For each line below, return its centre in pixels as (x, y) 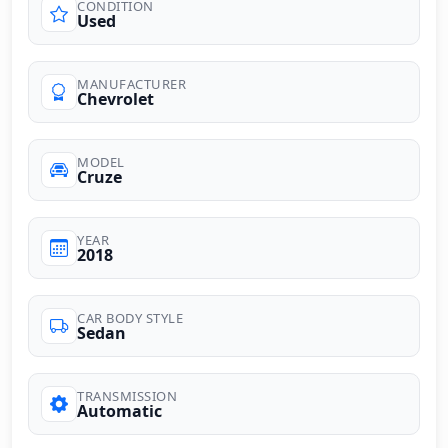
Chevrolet (115, 98)
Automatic (119, 410)
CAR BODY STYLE (130, 317)
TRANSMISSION (127, 395)
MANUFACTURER (131, 83)
